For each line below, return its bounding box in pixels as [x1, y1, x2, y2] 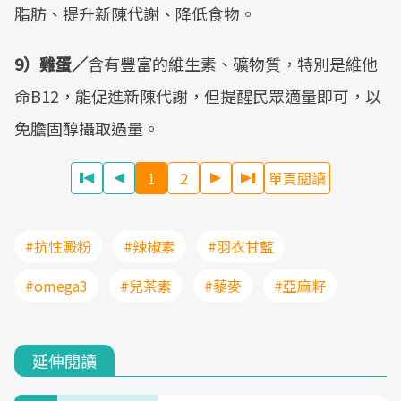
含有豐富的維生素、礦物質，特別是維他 [88, 52, 378, 75]
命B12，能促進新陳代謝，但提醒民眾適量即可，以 [14, 84, 381, 107]
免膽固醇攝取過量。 [14, 116, 159, 140]
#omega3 [25, 275, 88, 296]
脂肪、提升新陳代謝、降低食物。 [14, 2, 256, 25]
